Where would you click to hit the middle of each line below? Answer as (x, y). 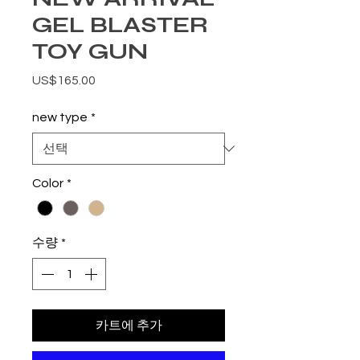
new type (60, 118)
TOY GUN (90, 52)
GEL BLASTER (120, 25)
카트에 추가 (129, 326)
